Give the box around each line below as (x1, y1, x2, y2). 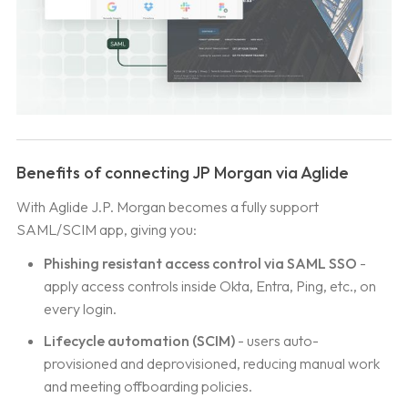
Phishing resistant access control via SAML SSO (44, 254, 361, 273)
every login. (44, 300, 117, 319)
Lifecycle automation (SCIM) (44, 331, 236, 351)
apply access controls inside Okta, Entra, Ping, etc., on (44, 277, 377, 296)
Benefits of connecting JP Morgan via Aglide (15, 162, 349, 184)
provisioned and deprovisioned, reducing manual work (44, 354, 381, 373)
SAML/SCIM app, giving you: (15, 220, 197, 240)
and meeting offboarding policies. (44, 377, 253, 396)
